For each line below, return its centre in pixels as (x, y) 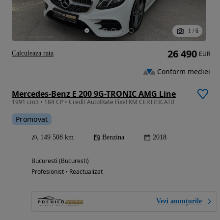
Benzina (113, 137)
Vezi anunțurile (179, 201)
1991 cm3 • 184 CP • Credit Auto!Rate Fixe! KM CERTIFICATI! (93, 102)
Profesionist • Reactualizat (67, 171)
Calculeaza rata (33, 53)
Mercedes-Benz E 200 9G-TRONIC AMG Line (94, 94)
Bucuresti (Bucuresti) (60, 161)
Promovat (32, 119)
